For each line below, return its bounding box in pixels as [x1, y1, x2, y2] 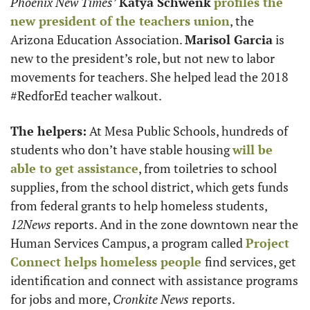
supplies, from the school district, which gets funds [10, 178, 289, 195]
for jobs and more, [10, 290, 113, 307]
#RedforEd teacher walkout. [10, 86, 162, 104]
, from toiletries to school [138, 159, 277, 176]
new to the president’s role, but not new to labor [10, 49, 275, 66]
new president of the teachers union [10, 12, 230, 29]
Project [246, 234, 289, 251]
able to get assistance [10, 159, 138, 176]
